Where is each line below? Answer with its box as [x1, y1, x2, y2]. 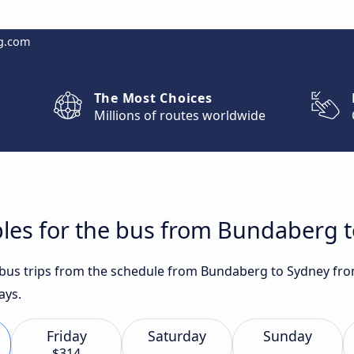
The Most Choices [93, 89, 213, 107]
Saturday [148, 326, 206, 345]
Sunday [263, 326, 312, 345]
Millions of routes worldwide [93, 107, 265, 124]
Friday [46, 326, 87, 345]
